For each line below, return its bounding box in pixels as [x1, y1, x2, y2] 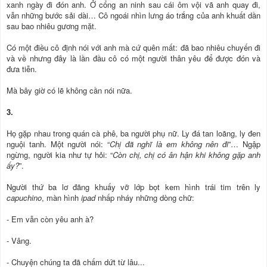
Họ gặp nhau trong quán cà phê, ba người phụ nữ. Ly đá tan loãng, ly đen [7, 127, 260, 139]
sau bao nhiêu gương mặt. [7, 20, 97, 32]
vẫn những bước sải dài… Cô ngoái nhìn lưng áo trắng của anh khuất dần [7, 9, 260, 21]
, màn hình [42, 191, 81, 203]
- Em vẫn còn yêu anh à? [7, 213, 94, 225]
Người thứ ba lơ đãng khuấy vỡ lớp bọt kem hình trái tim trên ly [7, 181, 260, 193]
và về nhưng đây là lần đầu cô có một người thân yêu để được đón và [7, 52, 260, 64]
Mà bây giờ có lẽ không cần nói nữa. [7, 84, 132, 96]
